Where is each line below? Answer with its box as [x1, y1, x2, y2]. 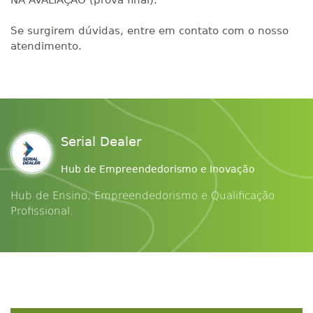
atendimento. [10, 40, 82, 52]
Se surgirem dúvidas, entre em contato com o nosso [10, 24, 289, 37]
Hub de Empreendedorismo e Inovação [61, 163, 255, 175]
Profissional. [10, 205, 73, 217]
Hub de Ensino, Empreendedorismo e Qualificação [10, 189, 275, 202]
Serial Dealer [61, 134, 141, 149]
